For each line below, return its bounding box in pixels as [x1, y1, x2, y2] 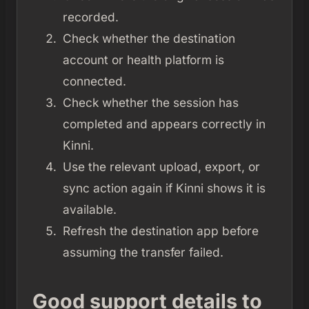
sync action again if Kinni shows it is [62, 181, 266, 196]
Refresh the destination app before [62, 223, 259, 239]
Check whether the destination [62, 31, 235, 46]
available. [62, 202, 117, 217]
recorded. [62, 10, 119, 25]
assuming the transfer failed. [62, 245, 223, 260]
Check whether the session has [62, 95, 239, 110]
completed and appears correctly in [62, 117, 266, 132]
